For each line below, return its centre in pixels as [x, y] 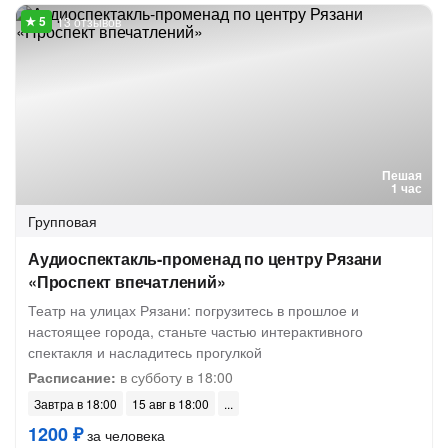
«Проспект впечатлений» [127, 281]
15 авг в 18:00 [170, 403]
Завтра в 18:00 [75, 403]
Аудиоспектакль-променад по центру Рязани [205, 258]
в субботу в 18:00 [174, 377]
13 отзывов [89, 21]
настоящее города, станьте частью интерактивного [195, 331]
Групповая [62, 221]
